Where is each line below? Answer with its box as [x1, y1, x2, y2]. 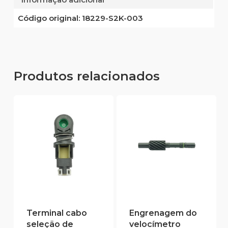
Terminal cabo [26, 208, 87, 218]
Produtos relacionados [13, 68, 160, 83]
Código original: [17, 13, 80, 23]
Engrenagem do [129, 208, 197, 218]
